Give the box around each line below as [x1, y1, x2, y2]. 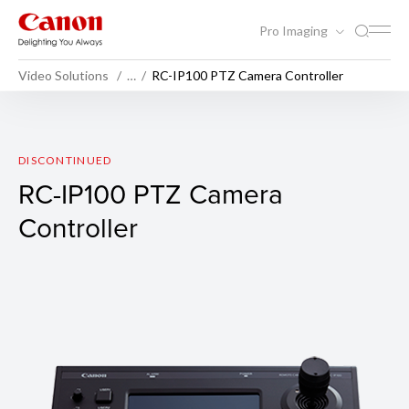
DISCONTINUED [18, 153, 112, 167]
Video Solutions [18, 67, 109, 83]
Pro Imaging [259, 22, 330, 38]
